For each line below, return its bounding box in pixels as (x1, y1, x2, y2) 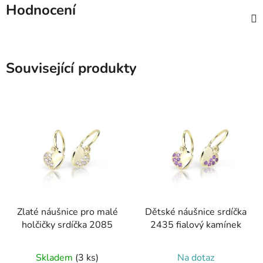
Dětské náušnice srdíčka (145, 205, 247, 219)
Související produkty (6, 58, 137, 77)
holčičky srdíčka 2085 (22, 218, 113, 232)
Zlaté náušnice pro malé (16, 205, 118, 219)
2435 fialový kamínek (150, 218, 241, 232)
